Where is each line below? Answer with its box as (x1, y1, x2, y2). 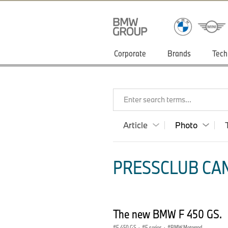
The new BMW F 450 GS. (113, 206, 224, 221)
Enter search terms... (124, 95, 191, 104)
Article (123, 120, 148, 130)
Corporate (114, 48, 146, 59)
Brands (167, 48, 191, 59)
